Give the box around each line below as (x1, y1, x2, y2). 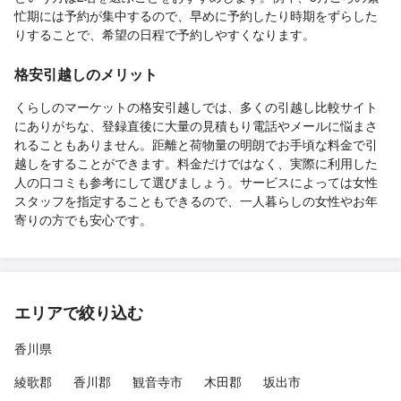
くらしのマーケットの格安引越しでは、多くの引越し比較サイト (14, 98, 378, 116)
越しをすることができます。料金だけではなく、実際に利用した (14, 154, 378, 173)
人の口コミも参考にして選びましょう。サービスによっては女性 (14, 173, 378, 192)
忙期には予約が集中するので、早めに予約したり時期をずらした (14, 6, 378, 25)
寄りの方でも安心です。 (14, 210, 152, 229)
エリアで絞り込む (14, 301, 143, 325)
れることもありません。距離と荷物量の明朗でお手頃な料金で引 (14, 135, 378, 154)
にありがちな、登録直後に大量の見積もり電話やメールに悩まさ (14, 116, 378, 135)
